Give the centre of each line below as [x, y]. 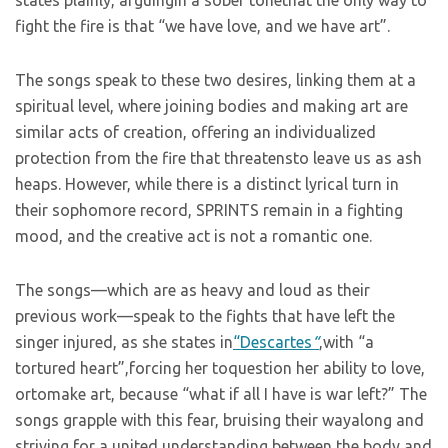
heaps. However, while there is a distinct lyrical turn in [207, 184]
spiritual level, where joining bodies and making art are [211, 106]
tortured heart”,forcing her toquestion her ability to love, [220, 368]
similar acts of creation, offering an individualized [195, 132]
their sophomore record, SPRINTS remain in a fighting [209, 210]
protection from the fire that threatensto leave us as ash [218, 158]
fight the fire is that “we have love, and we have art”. [202, 26]
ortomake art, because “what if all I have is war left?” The [221, 394]
